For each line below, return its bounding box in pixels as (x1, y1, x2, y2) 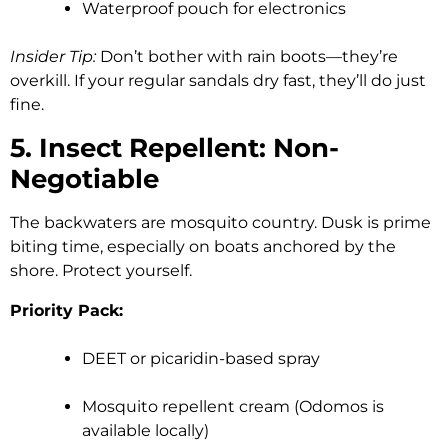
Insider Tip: (10, 46, 96, 66)
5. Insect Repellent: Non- (10, 131, 339, 164)
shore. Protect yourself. (10, 260, 192, 280)
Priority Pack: (10, 300, 123, 320)
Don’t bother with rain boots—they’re (96, 46, 398, 66)
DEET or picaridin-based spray (82, 348, 320, 368)
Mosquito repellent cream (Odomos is (82, 396, 384, 416)
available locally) (82, 420, 209, 440)
